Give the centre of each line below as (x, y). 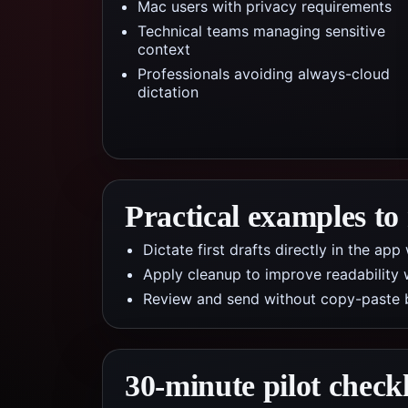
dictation (168, 92)
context (164, 49)
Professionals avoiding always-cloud (264, 74)
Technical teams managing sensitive (261, 31)
